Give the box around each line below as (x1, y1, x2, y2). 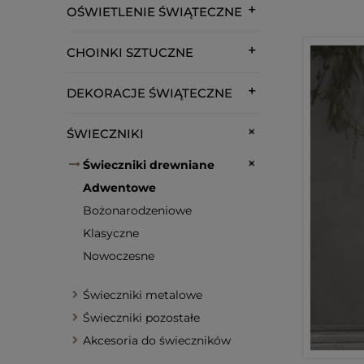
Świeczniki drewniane (83, 158, 214, 172)
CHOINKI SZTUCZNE (67, 45, 193, 60)
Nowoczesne (83, 249, 154, 263)
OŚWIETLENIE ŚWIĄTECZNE (67, 4, 242, 19)
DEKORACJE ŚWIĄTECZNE (67, 85, 232, 101)
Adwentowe (83, 180, 156, 195)
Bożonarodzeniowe (83, 203, 192, 218)
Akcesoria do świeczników (83, 333, 231, 348)
